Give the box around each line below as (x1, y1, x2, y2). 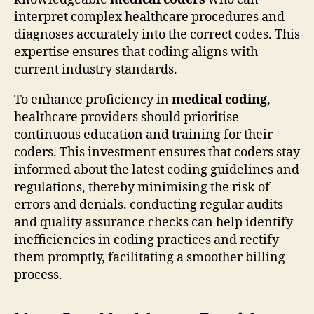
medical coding (172, 92, 267, 109)
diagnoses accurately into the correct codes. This (14, 27, 300, 43)
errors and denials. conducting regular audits (14, 197, 283, 214)
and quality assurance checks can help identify (14, 214, 293, 231)
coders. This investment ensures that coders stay (14, 144, 300, 161)
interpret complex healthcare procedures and (14, 9, 285, 26)
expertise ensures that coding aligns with (14, 44, 258, 61)
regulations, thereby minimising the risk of (14, 179, 270, 196)
